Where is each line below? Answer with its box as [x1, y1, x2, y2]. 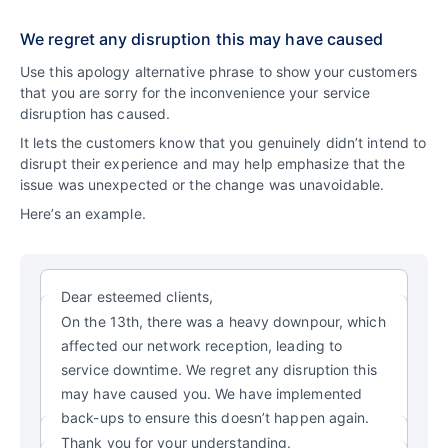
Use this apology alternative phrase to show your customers [20, 62, 417, 80]
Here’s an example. [20, 204, 146, 222]
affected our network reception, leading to [61, 336, 343, 354]
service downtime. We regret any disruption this [61, 360, 377, 378]
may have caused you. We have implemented [61, 384, 363, 402]
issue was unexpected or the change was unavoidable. [20, 175, 385, 193]
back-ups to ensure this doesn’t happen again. [61, 408, 370, 426]
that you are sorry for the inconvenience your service [20, 83, 371, 101]
